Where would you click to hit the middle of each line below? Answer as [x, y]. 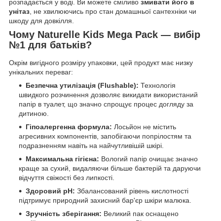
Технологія [157, 86]
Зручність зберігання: [64, 214]
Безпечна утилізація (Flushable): [82, 86]
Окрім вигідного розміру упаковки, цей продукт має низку [101, 63]
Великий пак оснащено [140, 214]
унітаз [19, 12]
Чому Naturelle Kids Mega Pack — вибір [105, 35]
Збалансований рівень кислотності [132, 191]
